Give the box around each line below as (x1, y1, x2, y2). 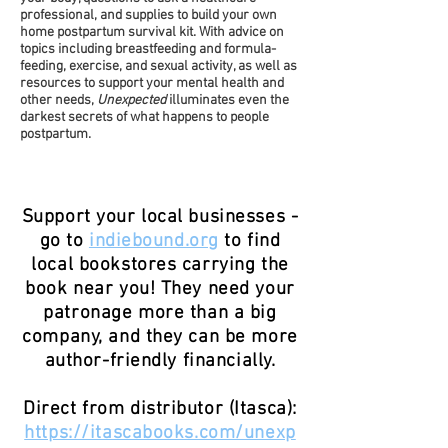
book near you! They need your (25, 278, 295, 301)
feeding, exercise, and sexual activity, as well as (20, 58, 297, 75)
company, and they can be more (22, 326, 298, 349)
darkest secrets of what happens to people (20, 109, 269, 126)
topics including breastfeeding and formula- (20, 41, 276, 58)
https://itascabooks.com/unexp (24, 422, 296, 445)
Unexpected (97, 92, 166, 109)
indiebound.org (88, 230, 219, 253)
